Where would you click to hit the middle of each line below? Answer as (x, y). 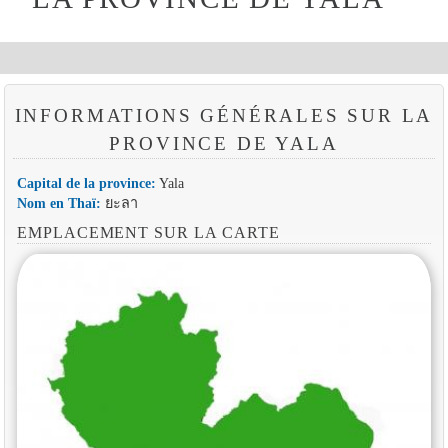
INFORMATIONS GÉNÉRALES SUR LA (224, 115)
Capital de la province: (86, 182)
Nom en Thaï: (58, 202)
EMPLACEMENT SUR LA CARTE (148, 232)
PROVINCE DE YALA (224, 143)
